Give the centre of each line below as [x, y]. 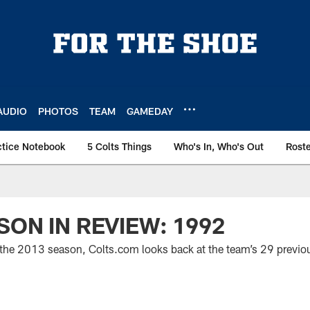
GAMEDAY [150, 111]
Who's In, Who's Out [219, 146]
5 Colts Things [119, 146]
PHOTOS [58, 111]
